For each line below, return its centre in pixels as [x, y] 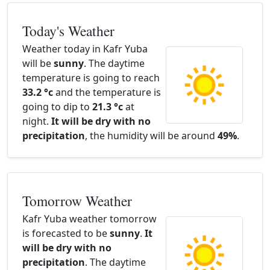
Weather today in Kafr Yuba [85, 49]
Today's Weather [68, 31]
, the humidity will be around [151, 136]
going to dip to [57, 107]
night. [37, 121]
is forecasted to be [66, 233]
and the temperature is [107, 92]
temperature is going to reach [91, 78]
